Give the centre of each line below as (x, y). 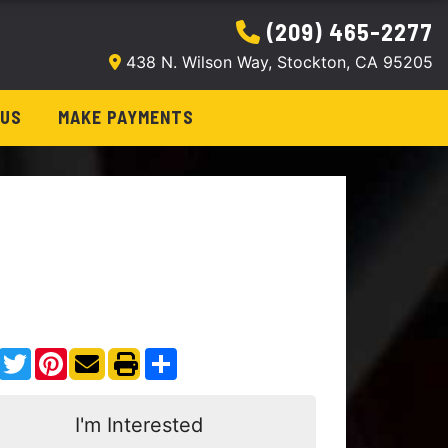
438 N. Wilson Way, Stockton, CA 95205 (277, 62)
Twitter (57, 356)
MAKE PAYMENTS (125, 117)
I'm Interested (138, 425)
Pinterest (100, 356)
